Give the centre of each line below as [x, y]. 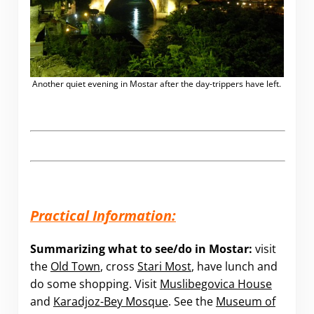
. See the [192, 301]
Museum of [245, 301]
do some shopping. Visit [95, 284]
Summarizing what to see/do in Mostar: [141, 248]
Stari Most [164, 266]
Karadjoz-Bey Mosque [110, 301]
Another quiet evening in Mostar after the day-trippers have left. [157, 84]
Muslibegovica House [216, 284]
